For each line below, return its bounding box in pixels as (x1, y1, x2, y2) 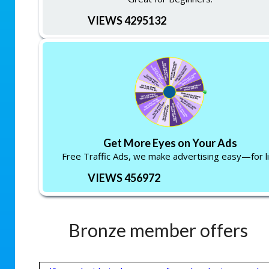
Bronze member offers (68, 219, 249, 241)
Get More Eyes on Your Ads (103, 136, 238, 150)
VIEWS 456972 (87, 171, 160, 184)
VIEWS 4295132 (87, 14, 166, 27)
